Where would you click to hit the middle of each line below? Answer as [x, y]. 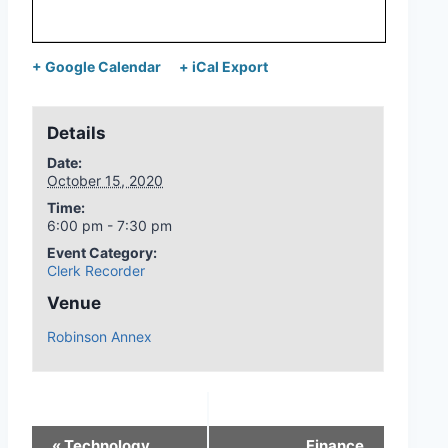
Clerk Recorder [96, 270]
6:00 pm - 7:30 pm [109, 225]
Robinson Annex [99, 336]
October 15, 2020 [105, 180]
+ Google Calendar [96, 66]
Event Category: [102, 252]
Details [76, 132]
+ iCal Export [223, 66]
